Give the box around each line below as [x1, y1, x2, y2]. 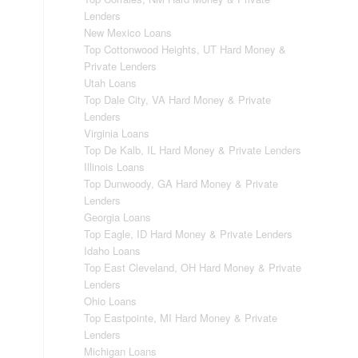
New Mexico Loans [84, 25, 173, 40]
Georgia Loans [84, 209, 152, 225]
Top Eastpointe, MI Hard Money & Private [84, 310, 278, 325]
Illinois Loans [84, 159, 145, 174]
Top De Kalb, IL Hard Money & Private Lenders [84, 142, 302, 157]
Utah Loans [84, 75, 137, 90]
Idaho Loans [84, 243, 141, 258]
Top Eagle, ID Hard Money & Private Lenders [84, 226, 293, 241]
